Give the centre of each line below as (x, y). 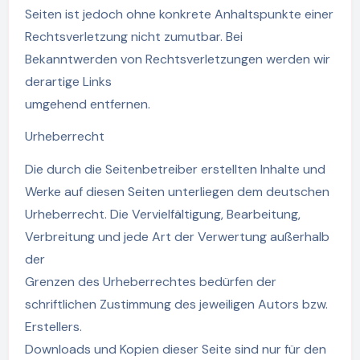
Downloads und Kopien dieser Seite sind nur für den (175, 350)
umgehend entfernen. (87, 104)
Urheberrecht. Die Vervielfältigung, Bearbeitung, (162, 215)
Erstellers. (53, 327)
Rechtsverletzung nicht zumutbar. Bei (133, 36)
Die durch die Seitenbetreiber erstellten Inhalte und (175, 170)
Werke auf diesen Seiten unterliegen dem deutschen (177, 192)
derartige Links (68, 81)
